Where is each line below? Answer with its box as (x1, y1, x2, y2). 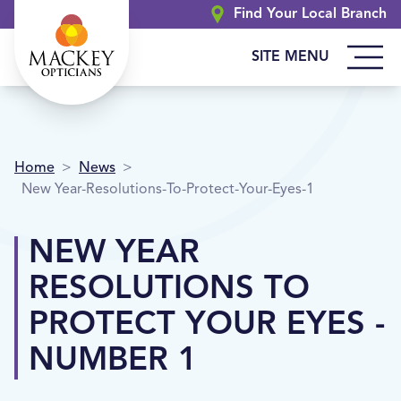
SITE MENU (252, 50, 329, 64)
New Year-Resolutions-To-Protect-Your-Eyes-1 (21, 183, 314, 197)
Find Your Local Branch (234, 7, 387, 21)
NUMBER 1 (29, 346, 197, 378)
